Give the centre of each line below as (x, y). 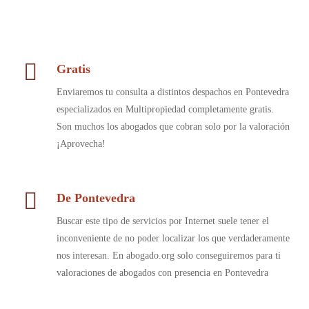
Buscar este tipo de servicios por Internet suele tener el (162, 221)
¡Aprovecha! (81, 144)
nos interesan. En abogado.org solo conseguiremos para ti (168, 256)
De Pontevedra (96, 198)
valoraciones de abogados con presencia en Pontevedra (162, 273)
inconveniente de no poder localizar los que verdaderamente (173, 238)
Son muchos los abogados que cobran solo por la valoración (173, 127)
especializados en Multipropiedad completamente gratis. (165, 109)
